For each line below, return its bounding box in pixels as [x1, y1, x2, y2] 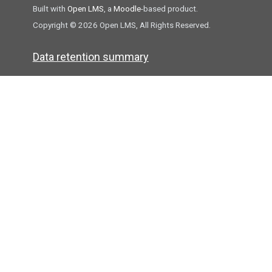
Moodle [113, 3, 141, 13]
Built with [32, 3, 67, 13]
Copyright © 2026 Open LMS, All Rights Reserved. [32, 19, 211, 30]
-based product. [140, 3, 198, 13]
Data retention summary [32, 50, 149, 63]
